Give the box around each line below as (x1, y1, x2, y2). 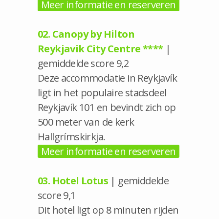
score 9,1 (38, 188, 76, 202)
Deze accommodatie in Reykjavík (38, 71, 177, 85)
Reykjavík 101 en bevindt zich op (38, 100, 176, 114)
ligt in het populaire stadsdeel (38, 86, 167, 99)
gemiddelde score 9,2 (38, 56, 129, 70)
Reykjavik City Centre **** (38, 42, 163, 55)
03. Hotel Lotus (38, 174, 108, 187)
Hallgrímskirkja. (38, 130, 106, 143)
